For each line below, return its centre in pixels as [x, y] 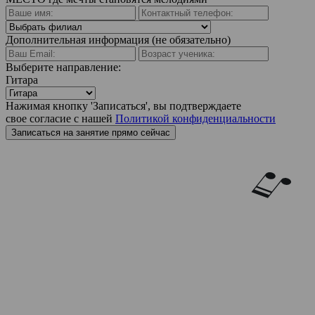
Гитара [22, 80]
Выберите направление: [63, 67]
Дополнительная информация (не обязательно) [118, 40]
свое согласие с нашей [60, 118]
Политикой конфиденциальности [195, 118]
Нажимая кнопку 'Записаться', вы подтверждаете [123, 106]
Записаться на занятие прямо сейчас [91, 133]
